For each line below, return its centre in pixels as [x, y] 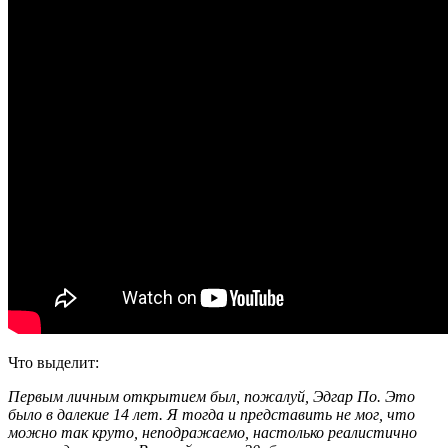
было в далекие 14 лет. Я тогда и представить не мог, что [211, 414]
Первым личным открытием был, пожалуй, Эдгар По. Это [211, 396]
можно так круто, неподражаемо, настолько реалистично [212, 432]
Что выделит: [53, 362]
